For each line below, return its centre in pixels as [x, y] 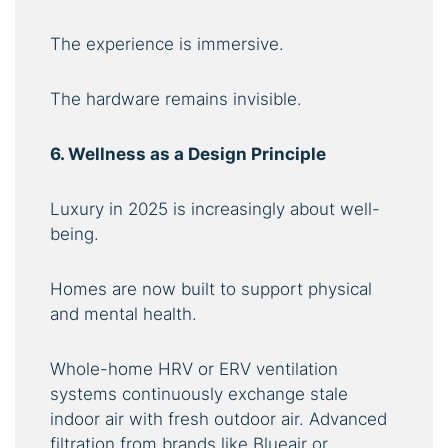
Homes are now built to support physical [211, 289]
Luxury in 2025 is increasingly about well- [215, 209]
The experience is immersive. [167, 44]
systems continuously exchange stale [199, 394]
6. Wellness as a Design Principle [188, 154]
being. [74, 234]
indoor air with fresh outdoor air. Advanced [218, 419]
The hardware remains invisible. [176, 99]
